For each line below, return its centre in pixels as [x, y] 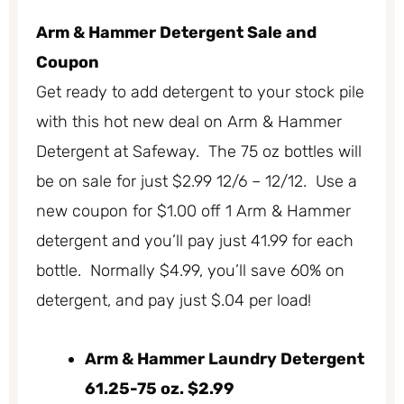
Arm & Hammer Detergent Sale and [176, 33]
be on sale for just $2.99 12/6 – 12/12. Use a [197, 182]
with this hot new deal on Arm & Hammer [189, 122]
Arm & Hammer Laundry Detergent [225, 358]
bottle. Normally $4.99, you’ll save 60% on [190, 271]
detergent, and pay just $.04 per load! [174, 301]
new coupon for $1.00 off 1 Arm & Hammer [193, 211]
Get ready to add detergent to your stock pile [200, 92]
